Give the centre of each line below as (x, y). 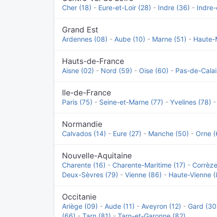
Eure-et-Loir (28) (125, 8)
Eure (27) (127, 133)
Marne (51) (169, 39)
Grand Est (80, 30)
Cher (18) (77, 8)
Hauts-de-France (93, 61)
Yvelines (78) (191, 102)
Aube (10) (130, 39)
